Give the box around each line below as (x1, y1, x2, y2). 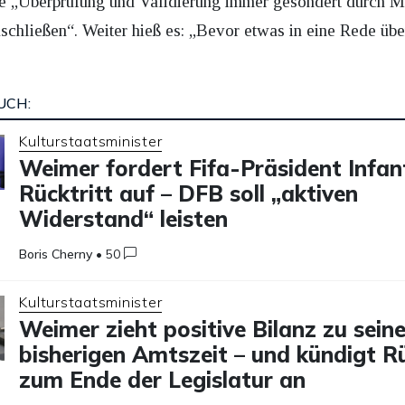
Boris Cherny (19, 245, 93, 262)
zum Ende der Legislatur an (19, 365, 306, 393)
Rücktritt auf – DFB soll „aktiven (19, 179, 359, 207)
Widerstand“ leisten (19, 204, 229, 232)
